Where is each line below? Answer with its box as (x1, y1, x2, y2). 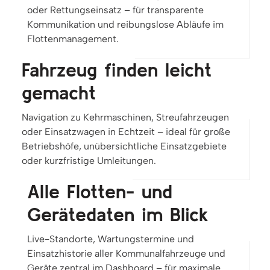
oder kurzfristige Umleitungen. (22, 155, 156, 167)
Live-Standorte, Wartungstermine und (27, 233, 194, 245)
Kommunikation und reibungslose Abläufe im (27, 19, 224, 31)
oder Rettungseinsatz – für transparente (27, 4, 204, 16)
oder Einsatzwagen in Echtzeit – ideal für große (22, 126, 230, 138)
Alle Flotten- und (27, 180, 172, 203)
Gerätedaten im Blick (27, 203, 209, 226)
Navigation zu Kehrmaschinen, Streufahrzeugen (22, 111, 229, 124)
